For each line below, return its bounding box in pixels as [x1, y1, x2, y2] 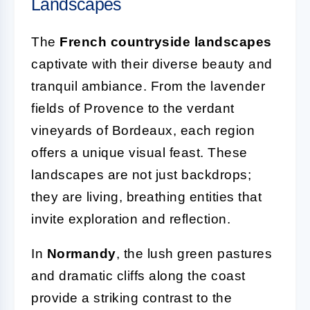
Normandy [46, 246, 116, 261]
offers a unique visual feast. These [31, 145, 248, 160]
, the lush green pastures [116, 246, 272, 261]
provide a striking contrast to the [31, 290, 232, 305]
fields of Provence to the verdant [31, 100, 235, 116]
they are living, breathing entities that [31, 189, 262, 204]
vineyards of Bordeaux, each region [31, 122, 255, 138]
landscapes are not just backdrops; [31, 167, 251, 182]
